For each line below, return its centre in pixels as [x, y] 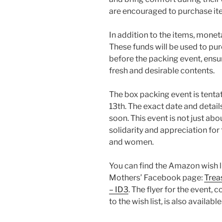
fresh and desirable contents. [162, 70]
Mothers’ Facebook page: [157, 177]
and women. [131, 142]
